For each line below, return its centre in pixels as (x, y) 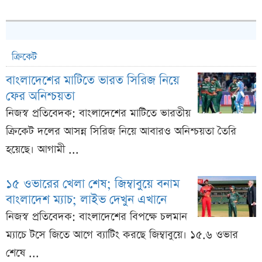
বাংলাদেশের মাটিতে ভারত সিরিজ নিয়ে (93, 81)
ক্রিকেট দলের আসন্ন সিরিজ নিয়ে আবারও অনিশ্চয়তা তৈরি (121, 132)
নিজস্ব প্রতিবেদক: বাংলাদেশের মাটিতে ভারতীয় (98, 113)
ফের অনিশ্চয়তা (40, 96)
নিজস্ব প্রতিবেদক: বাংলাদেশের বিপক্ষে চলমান (96, 217)
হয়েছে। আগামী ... (42, 150)
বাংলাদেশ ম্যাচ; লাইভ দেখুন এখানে (86, 200)
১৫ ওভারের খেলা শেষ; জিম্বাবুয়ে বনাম (93, 184)
